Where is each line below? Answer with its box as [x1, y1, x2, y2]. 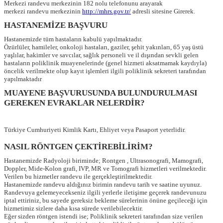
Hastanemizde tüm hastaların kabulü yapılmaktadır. [4, 35, 142, 43]
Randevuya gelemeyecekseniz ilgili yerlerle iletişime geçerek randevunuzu [4, 189, 207, 197]
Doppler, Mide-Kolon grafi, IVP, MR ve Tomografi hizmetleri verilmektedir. [4, 165, 207, 173]
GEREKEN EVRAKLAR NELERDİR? [4, 98, 145, 108]
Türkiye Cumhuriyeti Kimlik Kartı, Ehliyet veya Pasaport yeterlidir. [4, 126, 186, 134]
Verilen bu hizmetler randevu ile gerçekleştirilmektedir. [4, 173, 152, 181]
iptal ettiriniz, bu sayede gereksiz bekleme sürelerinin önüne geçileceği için [4, 197, 208, 205]
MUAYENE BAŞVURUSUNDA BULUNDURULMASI [4, 88, 198, 98]
